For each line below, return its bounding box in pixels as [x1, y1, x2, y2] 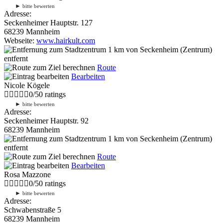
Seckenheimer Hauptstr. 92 [4, 116, 89, 125]
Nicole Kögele [4, 81, 50, 90]
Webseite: [4, 36, 36, 45]
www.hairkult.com [36, 36, 95, 45]
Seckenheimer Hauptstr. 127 [4, 18, 93, 27]
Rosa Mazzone [4, 170, 51, 179]
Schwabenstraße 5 [4, 205, 61, 214]
